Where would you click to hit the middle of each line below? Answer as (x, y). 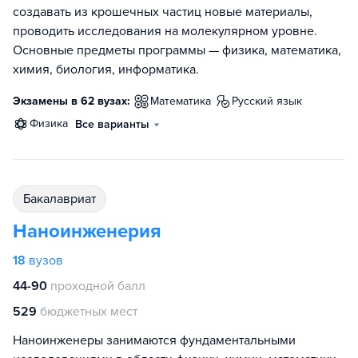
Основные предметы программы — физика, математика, (177, 51)
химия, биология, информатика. (106, 70)
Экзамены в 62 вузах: (72, 101)
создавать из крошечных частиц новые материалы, (163, 12)
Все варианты (112, 125)
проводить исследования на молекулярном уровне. (165, 32)
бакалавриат (63, 199)
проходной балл (98, 286)
